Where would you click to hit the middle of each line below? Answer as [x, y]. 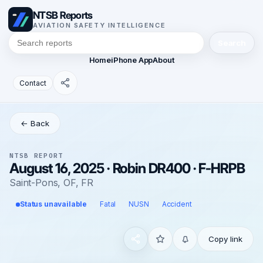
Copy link [225, 239]
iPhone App [132, 60]
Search [232, 43]
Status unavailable [54, 204]
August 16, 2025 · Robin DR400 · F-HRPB [127, 168]
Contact [33, 83]
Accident [177, 204]
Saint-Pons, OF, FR [52, 183]
